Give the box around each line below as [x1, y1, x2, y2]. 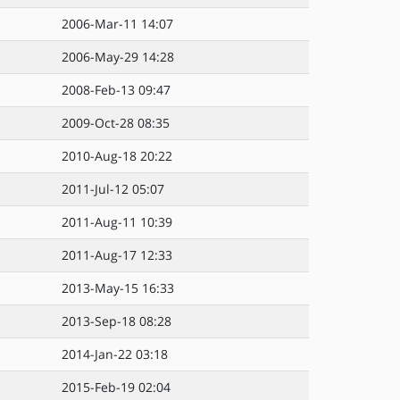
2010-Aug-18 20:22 [62, 147, 172, 164]
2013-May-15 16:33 [62, 279, 174, 296]
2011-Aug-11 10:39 [62, 213, 172, 230]
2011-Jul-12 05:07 [62, 180, 164, 197]
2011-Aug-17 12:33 [62, 246, 172, 263]
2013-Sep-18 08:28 [62, 312, 171, 329]
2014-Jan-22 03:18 [62, 346, 168, 362]
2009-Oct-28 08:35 [62, 114, 170, 131]
